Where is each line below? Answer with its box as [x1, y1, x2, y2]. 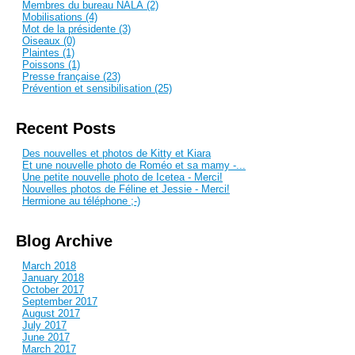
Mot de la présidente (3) [22, 22, 131, 35]
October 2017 [22, 283, 84, 296]
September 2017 [22, 295, 97, 307]
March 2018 [22, 259, 76, 272]
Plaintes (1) [22, 46, 74, 59]
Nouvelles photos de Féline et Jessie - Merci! [22, 182, 230, 195]
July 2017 [22, 319, 67, 331]
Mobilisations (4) [22, 10, 97, 23]
